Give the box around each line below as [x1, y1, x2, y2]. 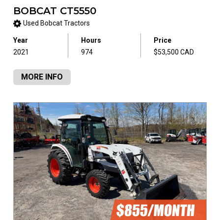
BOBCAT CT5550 [13, 4, 96, 17]
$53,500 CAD [153, 48, 194, 56]
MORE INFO [21, 72, 63, 82]
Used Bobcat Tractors [23, 19, 90, 27]
